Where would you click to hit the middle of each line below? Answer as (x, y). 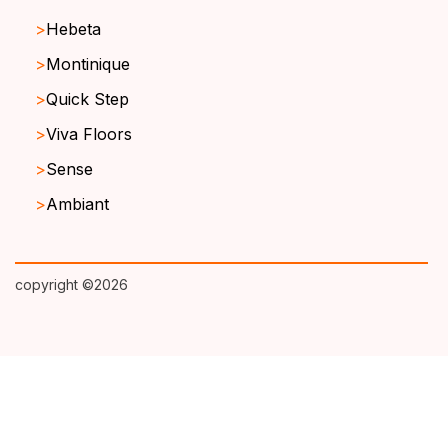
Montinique (88, 64)
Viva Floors (89, 134)
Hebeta (73, 29)
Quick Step (87, 99)
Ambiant (77, 204)
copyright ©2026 (71, 285)
